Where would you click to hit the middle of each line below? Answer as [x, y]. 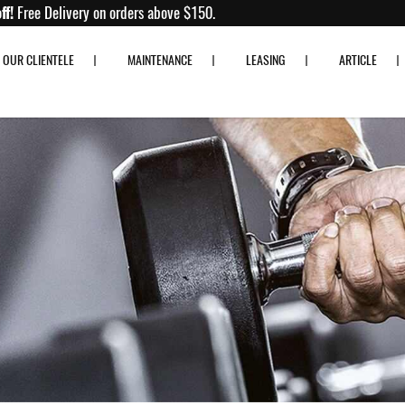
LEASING [266, 61]
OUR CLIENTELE [38, 61]
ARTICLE [358, 61]
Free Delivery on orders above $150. [178, 13]
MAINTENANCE [160, 61]
